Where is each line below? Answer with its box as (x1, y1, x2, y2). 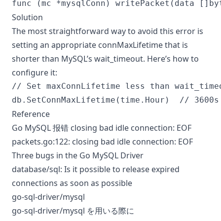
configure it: (12, 67, 57, 78)
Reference (12, 109, 50, 119)
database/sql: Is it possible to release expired (12, 164, 180, 175)
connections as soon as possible (12, 178, 132, 188)
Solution (12, 12, 43, 23)
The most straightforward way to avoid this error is (12, 26, 203, 37)
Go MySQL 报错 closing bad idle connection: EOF (12, 122, 191, 133)
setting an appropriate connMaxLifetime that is (12, 39, 188, 50)
